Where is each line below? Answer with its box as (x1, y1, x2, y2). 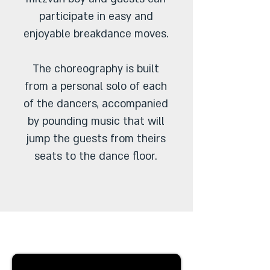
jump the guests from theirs (26, 132, 166, 146)
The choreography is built (33, 62, 159, 76)
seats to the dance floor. (34, 149, 157, 163)
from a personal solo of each (25, 80, 167, 93)
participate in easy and (39, 10, 153, 24)
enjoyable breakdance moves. (23, 27, 169, 41)
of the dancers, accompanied (24, 97, 168, 111)
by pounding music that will (27, 115, 165, 128)
